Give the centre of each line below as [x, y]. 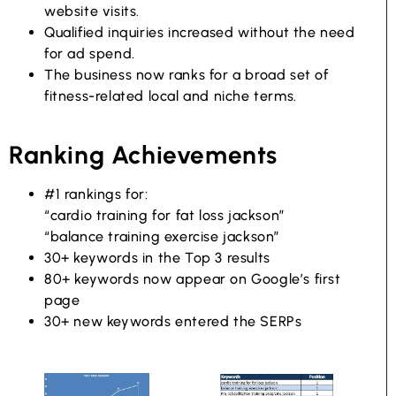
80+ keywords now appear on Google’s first [193, 279]
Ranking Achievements [143, 155]
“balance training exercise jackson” [162, 237]
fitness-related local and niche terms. [171, 96]
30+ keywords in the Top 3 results [157, 258]
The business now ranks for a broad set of [187, 75]
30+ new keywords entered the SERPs [173, 322]
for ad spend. [90, 54]
